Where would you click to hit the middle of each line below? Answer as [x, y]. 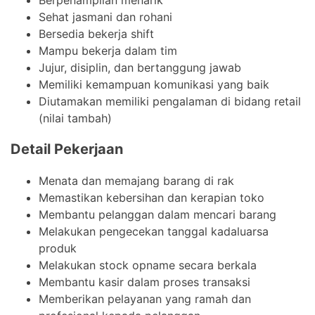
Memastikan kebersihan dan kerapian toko [152, 197]
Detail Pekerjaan [67, 149]
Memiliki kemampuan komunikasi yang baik [154, 84]
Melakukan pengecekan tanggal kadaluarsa [154, 231]
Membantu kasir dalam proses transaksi [144, 282]
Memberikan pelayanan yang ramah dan [145, 298]
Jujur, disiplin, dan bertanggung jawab [140, 67]
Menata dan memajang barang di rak [136, 180]
